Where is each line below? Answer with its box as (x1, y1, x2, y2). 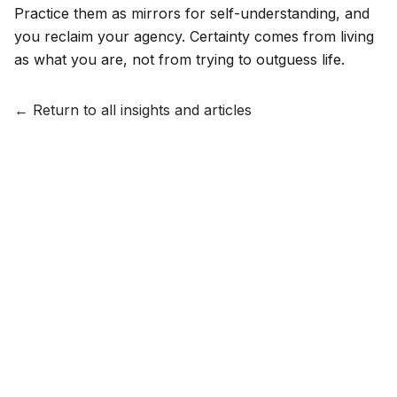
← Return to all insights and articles (14, 101, 252, 120)
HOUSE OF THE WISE (117, 354, 298, 370)
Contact (285, 372, 334, 387)
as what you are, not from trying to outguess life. (14, 51, 345, 69)
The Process (113, 372, 191, 387)
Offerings (191, 372, 249, 387)
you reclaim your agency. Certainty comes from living (14, 27, 374, 46)
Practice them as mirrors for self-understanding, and (14, 4, 370, 23)
